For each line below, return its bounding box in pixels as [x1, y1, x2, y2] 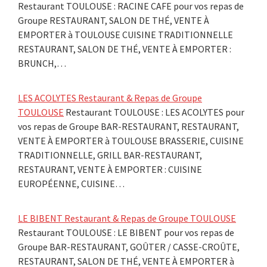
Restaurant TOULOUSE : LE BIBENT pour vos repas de [18, 226, 234, 238]
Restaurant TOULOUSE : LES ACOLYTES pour [64, 105, 244, 118]
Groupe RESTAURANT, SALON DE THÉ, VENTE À [18, 14, 209, 26]
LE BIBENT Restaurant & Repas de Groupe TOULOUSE [18, 212, 236, 224]
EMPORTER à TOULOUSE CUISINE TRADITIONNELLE [18, 28, 233, 41]
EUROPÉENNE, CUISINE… [18, 177, 125, 190]
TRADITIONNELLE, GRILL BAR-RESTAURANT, [18, 148, 202, 161]
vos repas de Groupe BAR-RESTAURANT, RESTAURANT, [18, 120, 239, 132]
